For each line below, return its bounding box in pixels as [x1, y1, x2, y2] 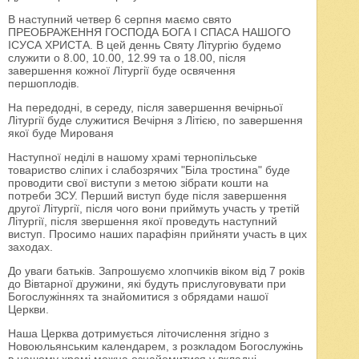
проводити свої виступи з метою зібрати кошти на [8, 176, 269, 190]
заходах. [8, 240, 54, 254]
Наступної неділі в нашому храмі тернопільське [8, 151, 258, 164]
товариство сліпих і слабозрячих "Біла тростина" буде [8, 163, 291, 177]
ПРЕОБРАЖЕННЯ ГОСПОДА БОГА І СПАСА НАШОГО [8, 26, 292, 39]
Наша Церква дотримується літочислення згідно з [8, 327, 269, 341]
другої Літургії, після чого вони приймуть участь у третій [8, 202, 301, 216]
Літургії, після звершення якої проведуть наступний [8, 215, 278, 228]
